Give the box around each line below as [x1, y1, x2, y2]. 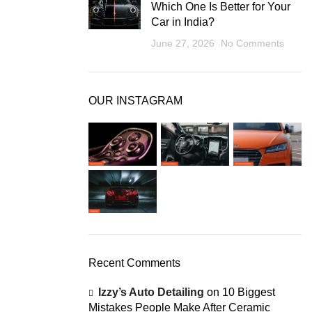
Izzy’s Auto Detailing [98, 286, 204, 299]
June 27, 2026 [151, 37, 214, 49]
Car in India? [151, 15, 214, 28]
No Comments [221, 37, 284, 49]
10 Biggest [222, 286, 275, 299]
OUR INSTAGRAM [88, 94, 182, 107]
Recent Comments [88, 257, 180, 270]
